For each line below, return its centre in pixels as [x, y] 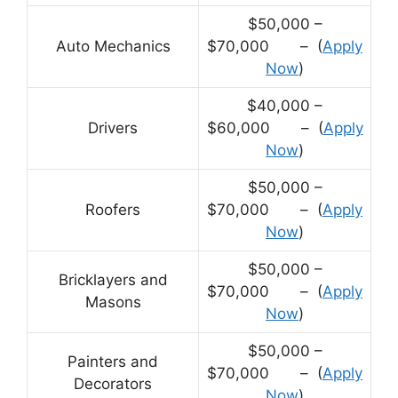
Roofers [113, 210]
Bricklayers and [113, 280]
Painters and [113, 362]
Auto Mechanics [113, 47]
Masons [113, 302]
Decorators [113, 384]
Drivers [113, 128]
